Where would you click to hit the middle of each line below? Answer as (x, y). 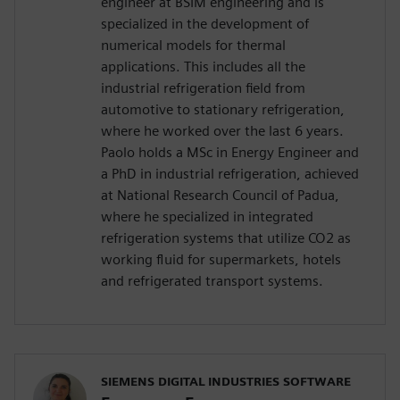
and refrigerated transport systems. (212, 281)
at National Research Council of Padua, (220, 196)
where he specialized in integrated (207, 217)
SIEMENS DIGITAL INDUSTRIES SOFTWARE (226, 382)
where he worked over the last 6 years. (222, 131)
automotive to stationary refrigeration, (223, 110)
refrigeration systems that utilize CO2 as (226, 238)
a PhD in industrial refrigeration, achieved (230, 174)
